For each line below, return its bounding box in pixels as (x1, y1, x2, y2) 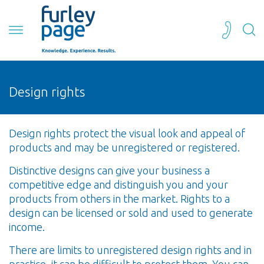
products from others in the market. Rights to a (9, 192, 230, 204)
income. (9, 220, 45, 233)
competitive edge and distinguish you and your (9, 178, 228, 190)
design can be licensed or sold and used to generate (9, 206, 253, 219)
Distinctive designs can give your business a (9, 164, 210, 176)
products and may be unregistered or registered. (9, 141, 240, 153)
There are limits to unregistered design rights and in (9, 243, 252, 256)
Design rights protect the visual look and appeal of (9, 127, 245, 139)
